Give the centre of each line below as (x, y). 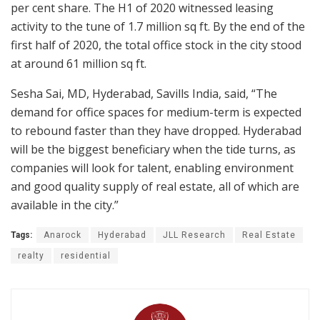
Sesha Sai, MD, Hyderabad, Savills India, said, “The (144, 93)
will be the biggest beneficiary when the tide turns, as (153, 149)
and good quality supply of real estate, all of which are (155, 186)
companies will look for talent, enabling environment (152, 167)
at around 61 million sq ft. (79, 63)
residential (86, 255)
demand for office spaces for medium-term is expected (156, 112)
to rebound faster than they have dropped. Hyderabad (156, 130)
